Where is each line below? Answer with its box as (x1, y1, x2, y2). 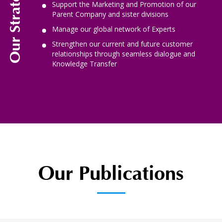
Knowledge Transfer (52, 59, 117, 68)
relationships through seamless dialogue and (52, 49, 195, 58)
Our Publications (38, 163, 184, 185)
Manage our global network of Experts (52, 24, 175, 34)
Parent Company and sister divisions (52, 9, 168, 19)
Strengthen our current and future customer (52, 39, 193, 49)
